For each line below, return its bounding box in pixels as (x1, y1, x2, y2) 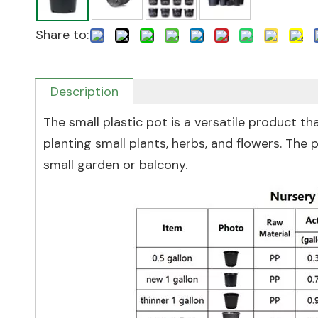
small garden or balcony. (43, 156, 187, 173)
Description (50, 83, 119, 100)
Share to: (35, 26, 89, 43)
